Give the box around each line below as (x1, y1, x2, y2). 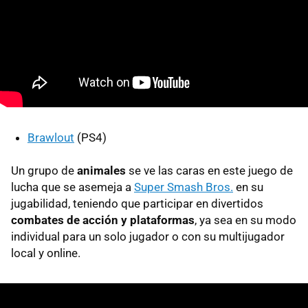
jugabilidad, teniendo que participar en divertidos (11, 196, 263, 210)
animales (77, 163, 126, 177)
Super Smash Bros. (134, 179, 233, 194)
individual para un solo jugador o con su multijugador (11, 229, 285, 243)
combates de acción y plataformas (11, 212, 195, 227)
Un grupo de (11, 163, 77, 177)
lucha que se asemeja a (11, 179, 134, 194)
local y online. (11, 245, 80, 260)
